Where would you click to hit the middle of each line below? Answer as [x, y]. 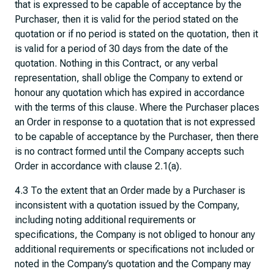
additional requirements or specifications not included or [135, 249]
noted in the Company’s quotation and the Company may [133, 264]
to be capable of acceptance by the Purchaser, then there [137, 137]
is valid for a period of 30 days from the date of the [121, 49]
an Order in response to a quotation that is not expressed [135, 122]
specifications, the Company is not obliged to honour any [135, 235]
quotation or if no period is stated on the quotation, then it [136, 34]
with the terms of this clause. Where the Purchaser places [137, 107]
